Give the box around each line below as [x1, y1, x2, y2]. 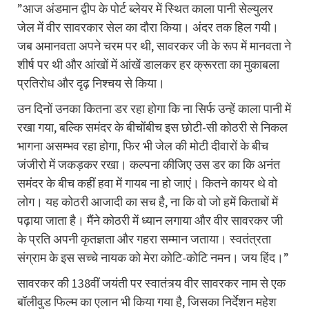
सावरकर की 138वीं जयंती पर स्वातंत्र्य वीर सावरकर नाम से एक [17, 275, 286, 291]
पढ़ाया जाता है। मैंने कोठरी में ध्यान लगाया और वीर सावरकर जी [17, 212, 283, 228]
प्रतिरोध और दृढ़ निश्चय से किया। [17, 74, 165, 91]
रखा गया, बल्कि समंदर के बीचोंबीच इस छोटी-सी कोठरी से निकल [17, 119, 288, 135]
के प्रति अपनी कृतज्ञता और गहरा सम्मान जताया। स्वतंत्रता [17, 230, 271, 247]
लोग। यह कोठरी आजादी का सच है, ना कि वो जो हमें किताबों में [17, 193, 278, 210]
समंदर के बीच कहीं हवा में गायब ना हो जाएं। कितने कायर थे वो [17, 175, 277, 191]
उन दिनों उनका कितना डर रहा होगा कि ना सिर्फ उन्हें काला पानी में [17, 100, 291, 117]
